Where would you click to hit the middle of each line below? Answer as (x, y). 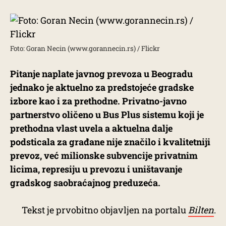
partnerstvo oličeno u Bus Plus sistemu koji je (107, 115)
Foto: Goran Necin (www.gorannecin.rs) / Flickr (85, 48)
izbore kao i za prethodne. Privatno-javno (98, 101)
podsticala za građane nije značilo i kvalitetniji (110, 142)
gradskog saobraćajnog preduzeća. (85, 183)
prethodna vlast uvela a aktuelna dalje (91, 128)
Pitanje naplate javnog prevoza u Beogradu (101, 74)
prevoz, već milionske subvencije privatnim (104, 155)
